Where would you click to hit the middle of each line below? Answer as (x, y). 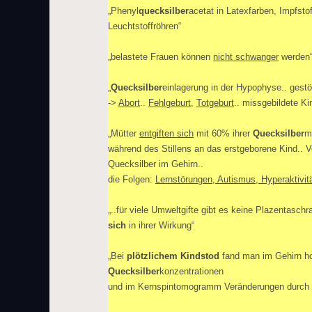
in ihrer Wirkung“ (160, 225)
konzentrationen (192, 271)
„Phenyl (123, 11)
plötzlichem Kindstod (173, 256)
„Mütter (124, 133)
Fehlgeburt (170, 103)
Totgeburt (215, 103)
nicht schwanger (246, 57)
